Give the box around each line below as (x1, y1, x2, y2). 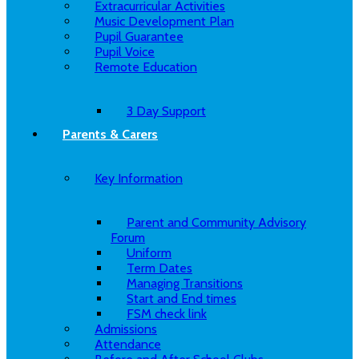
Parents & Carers (63, 127, 158, 142)
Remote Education (95, 59, 197, 75)
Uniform (127, 245, 171, 260)
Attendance (95, 337, 161, 352)
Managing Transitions (127, 276, 243, 291)
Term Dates (127, 260, 192, 276)
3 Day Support (127, 103, 206, 119)
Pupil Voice (95, 44, 155, 59)
